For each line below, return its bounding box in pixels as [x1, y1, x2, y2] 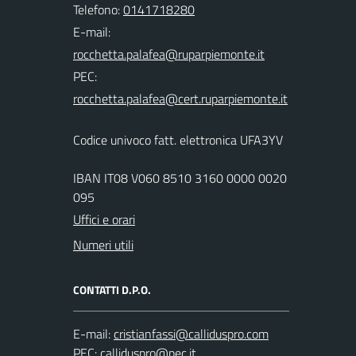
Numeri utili [73, 235, 133, 254]
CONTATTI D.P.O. [73, 281, 151, 298]
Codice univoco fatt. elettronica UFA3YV [73, 130, 283, 149]
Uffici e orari [73, 210, 135, 229]
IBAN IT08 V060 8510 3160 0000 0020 [73, 168, 287, 188]
